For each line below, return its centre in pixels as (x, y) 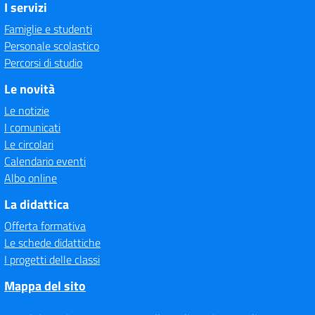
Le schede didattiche (52, 243)
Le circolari (29, 144)
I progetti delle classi (52, 259)
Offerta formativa (45, 226)
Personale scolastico (52, 46)
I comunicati (32, 127)
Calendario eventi (45, 161)
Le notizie (27, 110)
